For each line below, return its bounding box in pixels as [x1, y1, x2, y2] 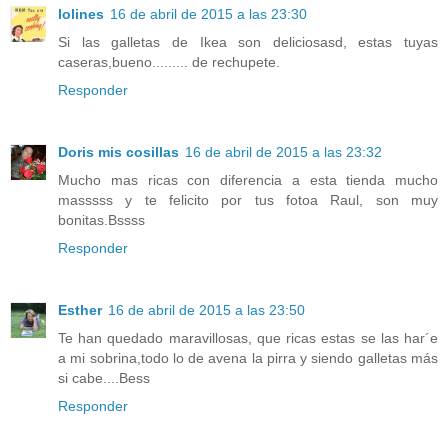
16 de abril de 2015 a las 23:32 [185, 143, 382, 160]
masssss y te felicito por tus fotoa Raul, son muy [58, 191, 438, 208]
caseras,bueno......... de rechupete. [58, 53, 280, 70]
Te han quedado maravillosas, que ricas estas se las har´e [58, 329, 438, 346]
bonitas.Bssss [58, 211, 145, 228]
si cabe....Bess [58, 369, 150, 386]
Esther [58, 301, 102, 318]
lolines [58, 5, 104, 22]
